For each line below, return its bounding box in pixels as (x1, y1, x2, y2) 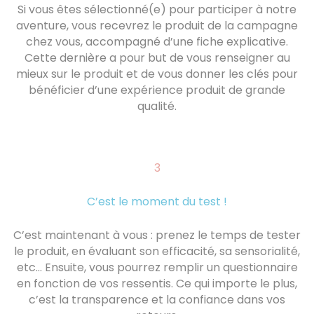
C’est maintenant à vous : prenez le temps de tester (13, 227, 301, 244)
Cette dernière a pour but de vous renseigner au (24, 50, 290, 67)
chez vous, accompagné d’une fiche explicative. (26, 34, 288, 50)
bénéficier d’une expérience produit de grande (29, 82, 285, 99)
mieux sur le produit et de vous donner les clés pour (16, 66, 298, 83)
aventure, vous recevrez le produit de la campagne (16, 18, 298, 34)
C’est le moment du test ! (87, 193, 227, 210)
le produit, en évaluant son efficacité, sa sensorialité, (14, 243, 300, 260)
